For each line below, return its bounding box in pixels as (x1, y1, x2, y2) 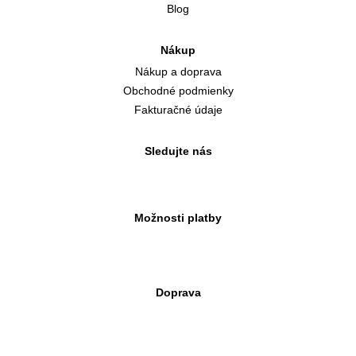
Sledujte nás (144, 144, 212, 157)
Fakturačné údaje (133, 103, 222, 116)
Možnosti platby (134, 211, 222, 224)
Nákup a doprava (134, 64, 222, 78)
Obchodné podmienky (122, 83, 234, 97)
